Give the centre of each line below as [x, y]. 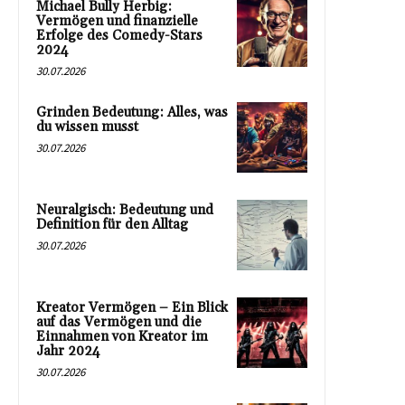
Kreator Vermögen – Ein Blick [132, 308]
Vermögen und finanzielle [117, 22]
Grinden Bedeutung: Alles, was [132, 113]
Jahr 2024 [68, 352]
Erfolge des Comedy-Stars [119, 36]
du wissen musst [87, 127]
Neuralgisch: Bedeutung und [125, 211]
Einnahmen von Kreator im [122, 337]
